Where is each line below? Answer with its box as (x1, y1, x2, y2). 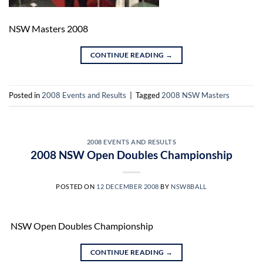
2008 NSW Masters (161, 90, 230, 100)
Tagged (136, 90, 161, 100)
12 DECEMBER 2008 (96, 183, 159, 191)
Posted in (9, 90, 42, 100)
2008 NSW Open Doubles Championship (31, 148, 232, 162)
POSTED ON (56, 183, 96, 191)
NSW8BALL (171, 183, 207, 191)
